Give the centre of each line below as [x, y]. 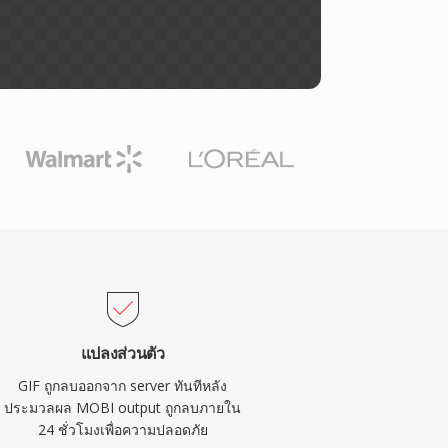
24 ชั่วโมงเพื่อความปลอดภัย [122, 429]
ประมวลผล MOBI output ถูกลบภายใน [123, 407]
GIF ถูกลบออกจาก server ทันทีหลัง [123, 385]
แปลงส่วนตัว [122, 353]
